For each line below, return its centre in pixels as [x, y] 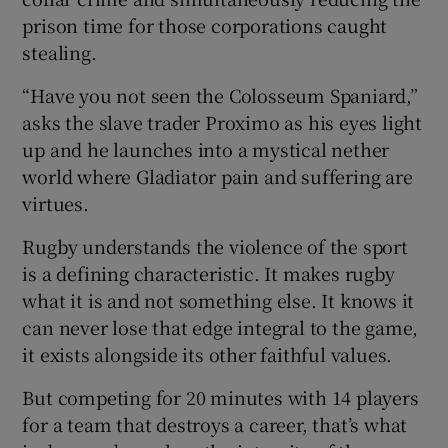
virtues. [55, 202]
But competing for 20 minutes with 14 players [220, 396]
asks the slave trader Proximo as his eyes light [222, 121]
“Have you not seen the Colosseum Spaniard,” [220, 94]
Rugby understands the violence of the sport [215, 245]
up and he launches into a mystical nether [206, 148]
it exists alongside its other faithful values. [207, 353]
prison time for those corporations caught [205, 24]
